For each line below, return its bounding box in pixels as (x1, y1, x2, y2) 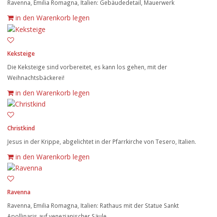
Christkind (7, 124, 35, 132)
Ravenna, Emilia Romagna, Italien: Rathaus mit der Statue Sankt (7, 201, 179, 209)
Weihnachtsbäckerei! (7, 73, 64, 81)
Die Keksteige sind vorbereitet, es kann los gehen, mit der (7, 62, 167, 71)
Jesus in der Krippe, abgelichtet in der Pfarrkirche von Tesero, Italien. (7, 137, 196, 145)
